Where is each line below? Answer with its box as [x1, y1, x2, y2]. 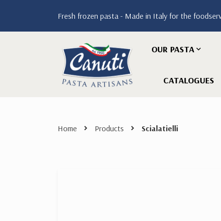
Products [95, 123, 124, 133]
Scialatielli [142, 123, 178, 133]
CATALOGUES [163, 74, 214, 86]
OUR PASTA [151, 43, 194, 55]
